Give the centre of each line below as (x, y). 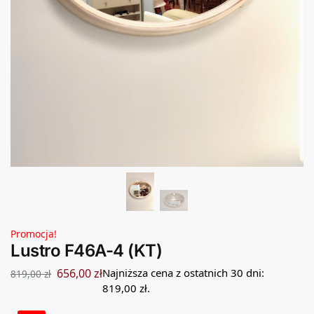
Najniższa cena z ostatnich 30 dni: (183, 272)
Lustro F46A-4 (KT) (86, 250)
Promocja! (34, 233)
